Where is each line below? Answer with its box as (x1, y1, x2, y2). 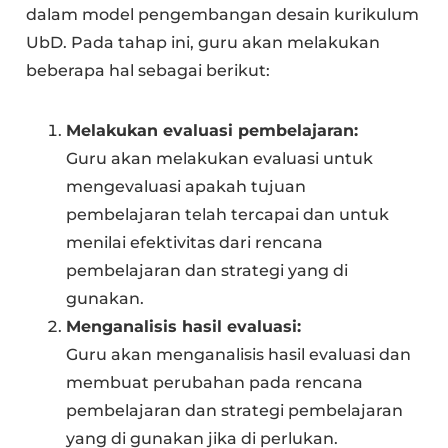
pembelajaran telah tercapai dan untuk (66, 204, 390, 224)
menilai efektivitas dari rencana (66, 232, 324, 252)
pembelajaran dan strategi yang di (66, 260, 349, 280)
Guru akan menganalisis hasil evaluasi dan (66, 344, 412, 364)
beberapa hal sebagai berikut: (26, 60, 271, 80)
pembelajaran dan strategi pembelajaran (66, 400, 404, 420)
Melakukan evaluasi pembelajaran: (66, 120, 359, 140)
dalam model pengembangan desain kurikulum (26, 4, 420, 24)
